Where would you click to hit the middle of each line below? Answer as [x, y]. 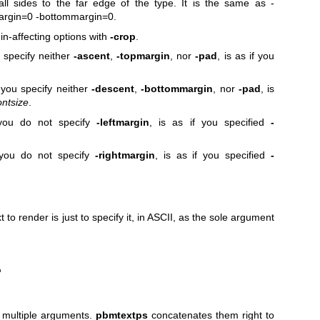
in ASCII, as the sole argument [206, 217]
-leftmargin [123, 122]
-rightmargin [125, 155]
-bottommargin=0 [74, 17]
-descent [113, 89]
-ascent [92, 56]
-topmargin [144, 56]
